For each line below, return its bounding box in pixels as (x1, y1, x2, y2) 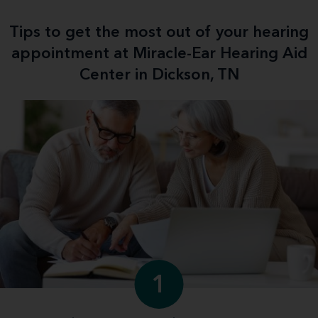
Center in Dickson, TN (79, 67, 239, 83)
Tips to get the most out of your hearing (9, 25, 309, 40)
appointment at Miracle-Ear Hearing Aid (11, 46, 307, 62)
